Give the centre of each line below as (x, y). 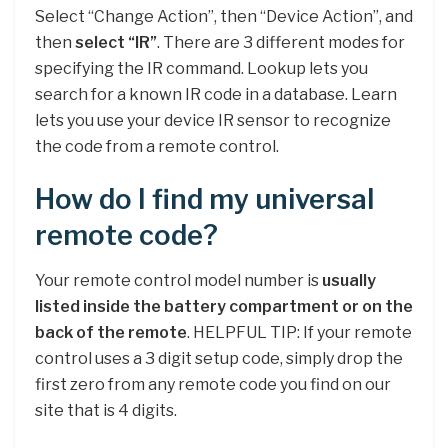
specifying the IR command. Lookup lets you (201, 68)
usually (349, 280)
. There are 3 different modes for (281, 42)
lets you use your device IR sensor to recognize (213, 120)
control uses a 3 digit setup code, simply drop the (219, 358)
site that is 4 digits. (106, 410)
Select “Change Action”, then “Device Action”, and (224, 16)
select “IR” (116, 42)
